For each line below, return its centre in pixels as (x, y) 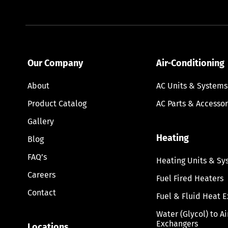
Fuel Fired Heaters (190, 178)
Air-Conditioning (191, 63)
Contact (41, 192)
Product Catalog (57, 103)
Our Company (55, 63)
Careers (41, 175)
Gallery (40, 121)
